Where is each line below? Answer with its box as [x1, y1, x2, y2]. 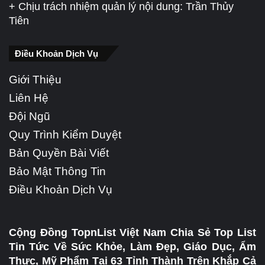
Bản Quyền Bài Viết [9, 146, 109, 159]
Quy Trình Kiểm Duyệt [9, 128, 121, 141]
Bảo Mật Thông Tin [9, 164, 106, 177]
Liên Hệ [9, 91, 49, 104]
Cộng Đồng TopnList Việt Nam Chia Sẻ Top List [9, 226, 256, 238]
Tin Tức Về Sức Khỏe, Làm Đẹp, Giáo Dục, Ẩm [9, 240, 256, 253]
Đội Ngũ [9, 109, 50, 122]
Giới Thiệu [9, 73, 62, 86]
